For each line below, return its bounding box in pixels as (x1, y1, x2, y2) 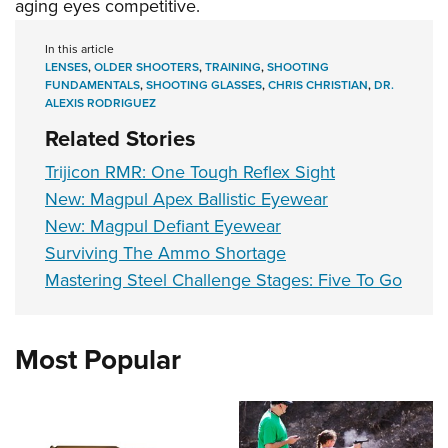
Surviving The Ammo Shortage (45, 240, 286, 267)
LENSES (45, 58, 88, 77)
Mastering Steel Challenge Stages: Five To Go (45, 267, 402, 294)
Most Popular (15, 339, 181, 381)
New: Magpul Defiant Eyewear (45, 213, 281, 240)
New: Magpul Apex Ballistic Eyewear (45, 186, 328, 213)
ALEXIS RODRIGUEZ (45, 94, 156, 113)
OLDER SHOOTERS (94, 58, 199, 77)
